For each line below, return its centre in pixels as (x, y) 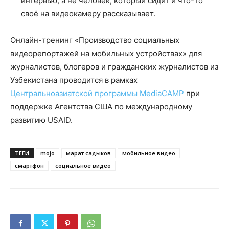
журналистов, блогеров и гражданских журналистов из (114, 66)
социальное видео (83, 165)
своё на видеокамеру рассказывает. (88, 13)
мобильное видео (149, 153)
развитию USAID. (41, 120)
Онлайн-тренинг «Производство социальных (95, 40)
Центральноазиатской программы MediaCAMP (97, 93)
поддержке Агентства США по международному (101, 106)
